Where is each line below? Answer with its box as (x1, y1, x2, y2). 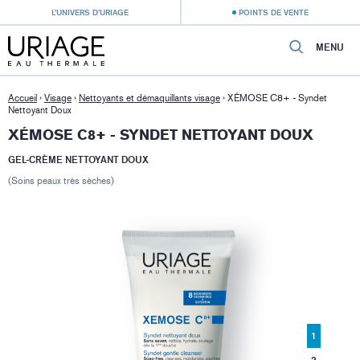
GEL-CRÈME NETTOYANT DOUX (8, 153, 149, 166)
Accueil (8, 92, 37, 104)
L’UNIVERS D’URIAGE (51, 7, 129, 17)
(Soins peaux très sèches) (8, 175, 114, 187)
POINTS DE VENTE (239, 7, 309, 17)
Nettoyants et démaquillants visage (79, 92, 220, 104)
